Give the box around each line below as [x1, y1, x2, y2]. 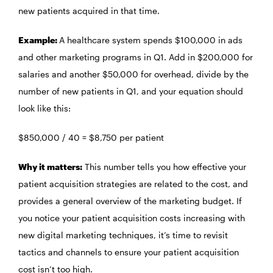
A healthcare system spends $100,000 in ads [59, 35, 243, 46]
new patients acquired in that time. [18, 5, 160, 16]
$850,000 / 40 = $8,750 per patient [18, 132, 164, 143]
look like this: [18, 103, 73, 114]
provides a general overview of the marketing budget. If [18, 196, 242, 207]
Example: [18, 35, 59, 46]
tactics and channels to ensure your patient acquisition [18, 247, 239, 258]
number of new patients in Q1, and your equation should [18, 86, 243, 97]
